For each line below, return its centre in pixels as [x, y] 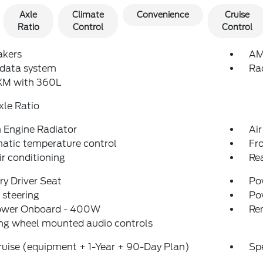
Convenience [163, 14]
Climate [88, 14]
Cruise [237, 14]
